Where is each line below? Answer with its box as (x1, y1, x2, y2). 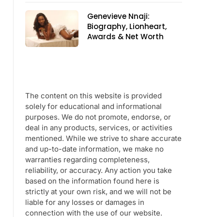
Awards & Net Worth (87, 31, 164, 42)
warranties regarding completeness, (25, 155, 150, 164)
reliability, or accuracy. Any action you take (25, 166, 172, 175)
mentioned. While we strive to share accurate (25, 134, 182, 143)
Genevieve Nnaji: (87, 11, 150, 21)
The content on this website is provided (25, 91, 162, 100)
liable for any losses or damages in (25, 198, 144, 207)
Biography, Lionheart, (87, 21, 167, 31)
